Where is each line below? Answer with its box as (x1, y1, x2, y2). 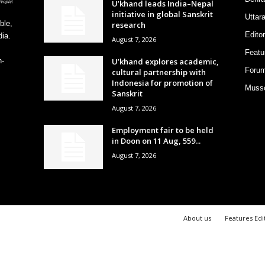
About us (183, 213, 211, 222)
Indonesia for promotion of (111, 77, 213, 88)
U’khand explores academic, (111, 56, 219, 67)
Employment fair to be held (111, 124, 214, 135)
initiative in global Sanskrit (111, 8, 213, 20)
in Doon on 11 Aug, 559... (111, 135, 201, 146)
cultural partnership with (111, 66, 206, 77)
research (111, 19, 146, 30)
